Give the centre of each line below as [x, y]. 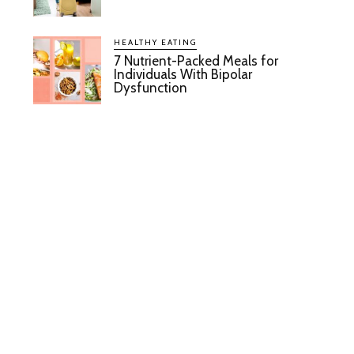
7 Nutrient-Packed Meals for [196, 60]
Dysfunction [151, 87]
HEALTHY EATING [156, 42]
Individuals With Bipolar [183, 74]
